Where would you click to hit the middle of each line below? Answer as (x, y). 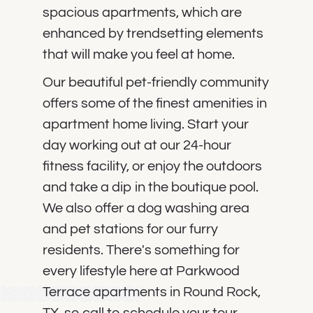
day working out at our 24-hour (137, 145)
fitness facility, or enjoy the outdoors (152, 166)
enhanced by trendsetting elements (153, 33)
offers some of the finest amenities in (154, 103)
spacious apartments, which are (142, 12)
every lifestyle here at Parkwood (141, 271)
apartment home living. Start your (145, 124)
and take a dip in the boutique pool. (150, 187)
